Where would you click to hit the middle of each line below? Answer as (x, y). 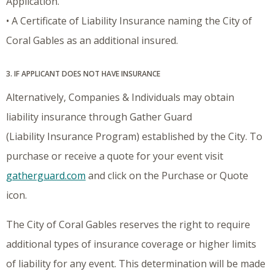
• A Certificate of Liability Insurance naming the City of (129, 21)
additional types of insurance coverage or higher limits (131, 244)
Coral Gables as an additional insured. (92, 41)
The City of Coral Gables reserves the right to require (128, 225)
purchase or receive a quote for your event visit (115, 156)
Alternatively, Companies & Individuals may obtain (120, 98)
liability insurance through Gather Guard (99, 117)
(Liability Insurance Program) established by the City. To (134, 137)
